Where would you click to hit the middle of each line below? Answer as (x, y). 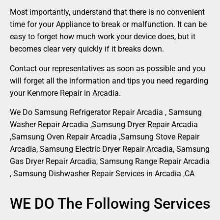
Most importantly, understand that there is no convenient (107, 12)
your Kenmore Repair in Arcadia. (65, 93)
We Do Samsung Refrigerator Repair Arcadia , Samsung (106, 112)
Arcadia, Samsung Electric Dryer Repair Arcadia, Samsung (110, 149)
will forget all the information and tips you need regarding (109, 81)
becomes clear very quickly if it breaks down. (87, 49)
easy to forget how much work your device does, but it (103, 37)
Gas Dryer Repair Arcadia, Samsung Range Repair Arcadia (110, 161)
